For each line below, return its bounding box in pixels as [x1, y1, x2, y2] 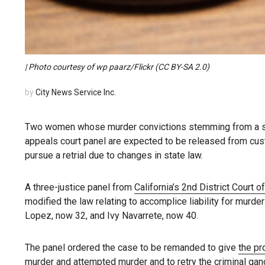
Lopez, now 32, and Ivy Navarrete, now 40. [25, 210, 198, 222]
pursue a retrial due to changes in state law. [25, 150, 203, 161]
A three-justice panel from [25, 182, 134, 193]
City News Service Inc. [35, 88, 116, 98]
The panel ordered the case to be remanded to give [25, 242, 238, 254]
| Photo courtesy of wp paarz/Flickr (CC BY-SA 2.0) [25, 62, 209, 72]
